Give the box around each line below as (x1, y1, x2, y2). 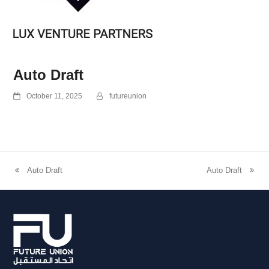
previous (13, 172, 43, 181)
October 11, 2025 (26, 91, 83, 100)
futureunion (109, 91, 147, 100)
